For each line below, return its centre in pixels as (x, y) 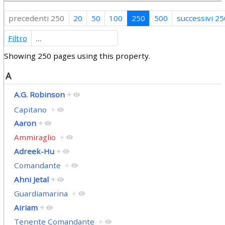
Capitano (30, 109)
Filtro (18, 38)
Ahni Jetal (31, 180)
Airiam (26, 208)
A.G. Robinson (39, 94)
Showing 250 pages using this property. (77, 55)
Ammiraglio (35, 137)
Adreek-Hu (34, 151)
